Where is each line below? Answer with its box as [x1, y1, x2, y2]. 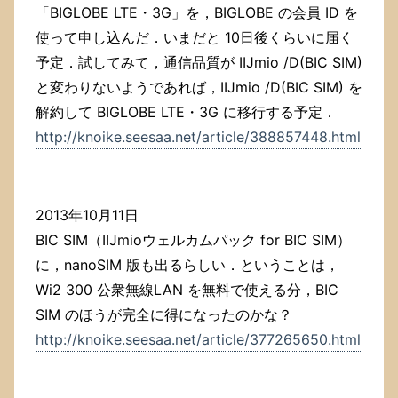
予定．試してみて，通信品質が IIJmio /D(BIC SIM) [36, 53, 362, 72]
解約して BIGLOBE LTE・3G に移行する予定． [36, 103, 337, 122]
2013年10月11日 [36, 206, 139, 225]
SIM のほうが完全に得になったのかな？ [36, 306, 292, 324]
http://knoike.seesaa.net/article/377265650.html [36, 330, 361, 349]
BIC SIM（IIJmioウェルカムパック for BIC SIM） [36, 231, 351, 250]
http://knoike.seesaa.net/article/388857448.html [36, 128, 361, 147]
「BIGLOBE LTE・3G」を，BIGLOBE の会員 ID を [36, 4, 358, 22]
